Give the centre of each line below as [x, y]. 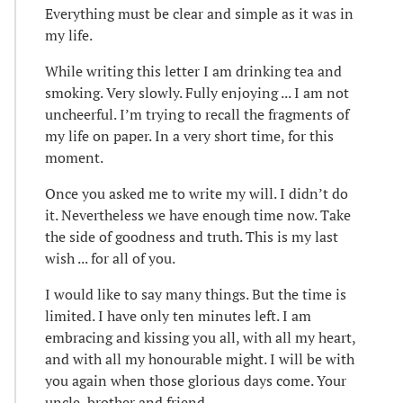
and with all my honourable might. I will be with [200, 359]
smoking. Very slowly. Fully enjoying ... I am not [197, 93]
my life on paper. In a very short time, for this [189, 136]
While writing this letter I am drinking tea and [193, 72]
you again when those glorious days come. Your [196, 381]
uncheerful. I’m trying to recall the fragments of [197, 115]
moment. [74, 158]
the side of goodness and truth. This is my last [192, 237]
